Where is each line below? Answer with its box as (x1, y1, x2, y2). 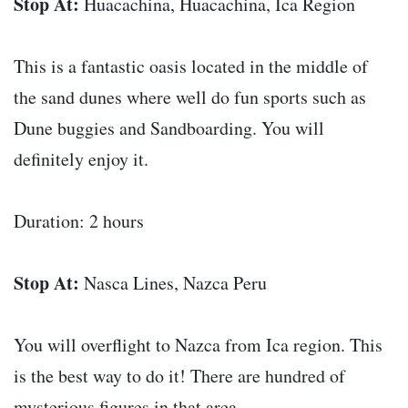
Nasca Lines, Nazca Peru (79, 270, 267, 295)
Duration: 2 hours (14, 208, 144, 233)
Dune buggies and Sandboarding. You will (14, 115, 324, 140)
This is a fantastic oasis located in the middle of (14, 53, 368, 78)
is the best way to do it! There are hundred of (14, 362, 345, 388)
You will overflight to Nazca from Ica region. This (14, 331, 382, 357)
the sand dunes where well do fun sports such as (14, 84, 366, 109)
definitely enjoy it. (14, 146, 148, 171)
